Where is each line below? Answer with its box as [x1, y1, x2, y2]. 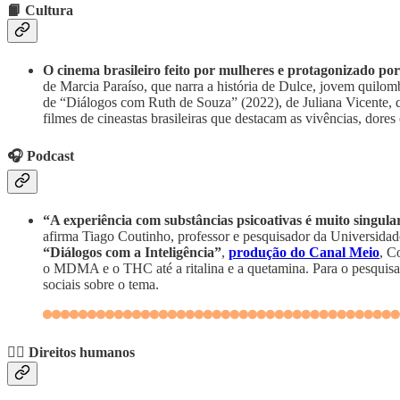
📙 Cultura [7, 3, 73, 19]
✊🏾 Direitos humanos [7, 345, 135, 361]
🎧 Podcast [7, 147, 74, 163]
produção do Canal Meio [229, 245, 379, 261]
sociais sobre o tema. [43, 277, 159, 293]
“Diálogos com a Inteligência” [43, 245, 221, 261]
